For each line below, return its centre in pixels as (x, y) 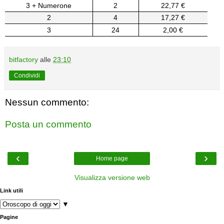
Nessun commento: (47, 102)
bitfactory (23, 59)
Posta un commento (48, 124)
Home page (112, 158)
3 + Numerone (49, 5)
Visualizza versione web (112, 177)
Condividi (27, 75)
